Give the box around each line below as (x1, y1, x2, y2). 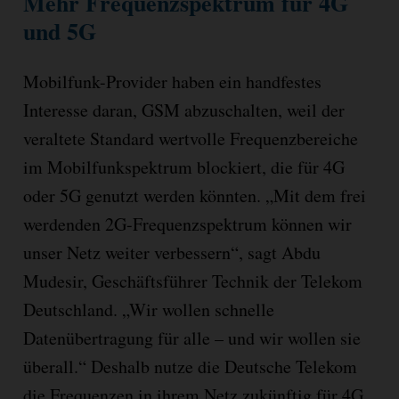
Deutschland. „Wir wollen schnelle (22, 297, 274, 322)
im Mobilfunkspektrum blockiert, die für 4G (22, 154, 345, 179)
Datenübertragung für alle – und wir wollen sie (22, 325, 361, 350)
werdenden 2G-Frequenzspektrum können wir (22, 211, 352, 236)
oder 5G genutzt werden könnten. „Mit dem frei (22, 183, 366, 208)
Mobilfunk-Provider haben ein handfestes (22, 69, 322, 94)
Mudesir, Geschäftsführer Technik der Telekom (22, 268, 362, 293)
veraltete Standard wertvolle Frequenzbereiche (22, 126, 358, 151)
